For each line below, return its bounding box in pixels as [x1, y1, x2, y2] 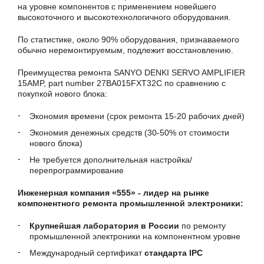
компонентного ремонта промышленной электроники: [18, 199, 243, 208]
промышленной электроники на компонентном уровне [29, 232, 240, 241]
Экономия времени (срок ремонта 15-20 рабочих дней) [29, 111, 245, 121]
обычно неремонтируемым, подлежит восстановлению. [18, 45, 233, 55]
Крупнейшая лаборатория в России [29, 221, 179, 230]
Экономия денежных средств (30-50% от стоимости [29, 128, 229, 137]
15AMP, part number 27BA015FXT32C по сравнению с [18, 78, 226, 88]
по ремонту [179, 221, 226, 230]
